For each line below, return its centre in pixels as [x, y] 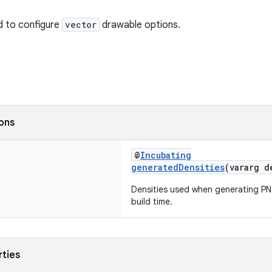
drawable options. [140, 25]
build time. [152, 202]
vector [81, 25]
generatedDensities [178, 167]
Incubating [166, 155]
